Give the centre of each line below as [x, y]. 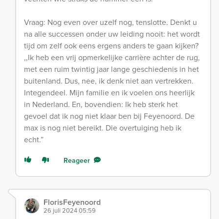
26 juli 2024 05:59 [70, 210]
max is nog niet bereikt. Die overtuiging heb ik [103, 128]
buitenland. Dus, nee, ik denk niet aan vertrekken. [109, 81]
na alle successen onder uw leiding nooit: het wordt [112, 34]
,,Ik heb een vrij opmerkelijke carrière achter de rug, [112, 57]
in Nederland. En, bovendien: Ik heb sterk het [101, 104]
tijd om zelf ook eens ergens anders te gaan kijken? [111, 46]
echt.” [34, 140]
